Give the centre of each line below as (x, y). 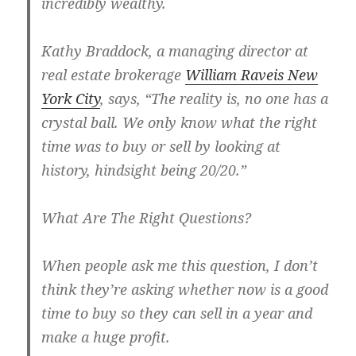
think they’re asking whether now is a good (185, 290)
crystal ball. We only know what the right (180, 123)
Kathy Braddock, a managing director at (175, 51)
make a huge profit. (106, 337)
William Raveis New (252, 75)
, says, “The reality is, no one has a (215, 99)
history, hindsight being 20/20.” (144, 170)
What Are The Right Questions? (147, 218)
